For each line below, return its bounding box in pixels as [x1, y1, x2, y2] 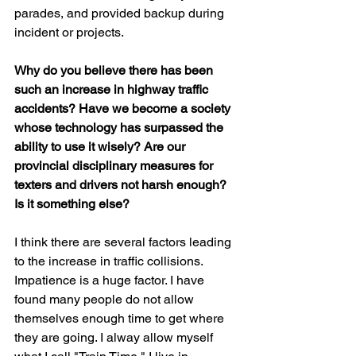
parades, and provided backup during [14, 6, 227, 21]
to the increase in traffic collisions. [14, 253, 206, 269]
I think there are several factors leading [14, 234, 234, 250]
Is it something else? [14, 196, 130, 211]
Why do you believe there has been [14, 63, 216, 78]
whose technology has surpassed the [14, 120, 226, 135]
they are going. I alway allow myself [14, 330, 216, 345]
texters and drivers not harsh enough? [14, 177, 230, 192]
